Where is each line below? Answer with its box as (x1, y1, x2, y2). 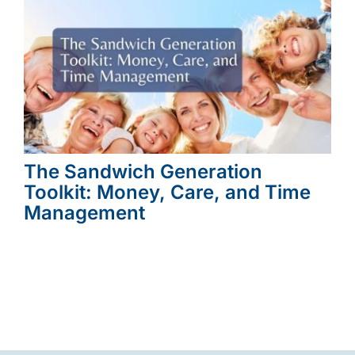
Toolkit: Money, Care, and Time (23, 181, 311, 204)
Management (23, 201, 145, 224)
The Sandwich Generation (23, 160, 262, 183)
